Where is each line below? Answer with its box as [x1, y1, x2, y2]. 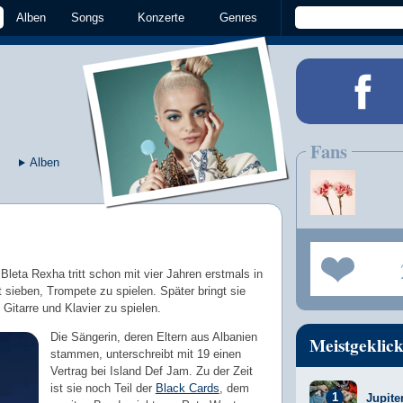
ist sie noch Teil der [49, 381, 156, 395]
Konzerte [137, 11, 184, 24]
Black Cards [155, 381, 219, 395]
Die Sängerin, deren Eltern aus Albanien [49, 329, 257, 344]
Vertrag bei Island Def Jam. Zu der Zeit [49, 363, 253, 378]
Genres [219, 11, 257, 24]
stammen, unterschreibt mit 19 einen [49, 346, 241, 361]
